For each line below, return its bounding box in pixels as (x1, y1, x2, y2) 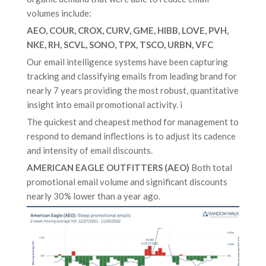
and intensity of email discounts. (27, 145, 153, 156)
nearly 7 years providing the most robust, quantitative (27, 85, 239, 96)
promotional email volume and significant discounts (27, 176, 227, 187)
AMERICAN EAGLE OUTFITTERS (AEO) (27, 162, 189, 173)
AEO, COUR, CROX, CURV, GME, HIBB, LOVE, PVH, (27, 25, 229, 36)
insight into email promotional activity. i (27, 99, 182, 110)
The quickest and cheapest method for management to (27, 116, 239, 127)
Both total (189, 162, 232, 173)
